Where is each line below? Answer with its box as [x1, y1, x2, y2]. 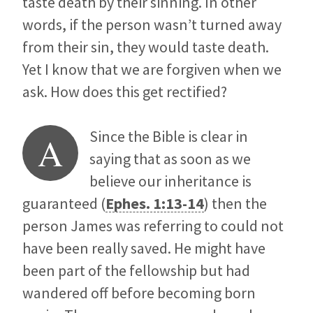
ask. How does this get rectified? [22, 82, 227, 102]
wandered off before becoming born [22, 283, 256, 303]
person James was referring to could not [22, 216, 284, 236]
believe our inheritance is [89, 171, 252, 191]
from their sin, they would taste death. [22, 37, 269, 57]
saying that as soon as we [89, 149, 251, 169]
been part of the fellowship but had [22, 261, 250, 281]
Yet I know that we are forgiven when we [22, 59, 282, 80]
